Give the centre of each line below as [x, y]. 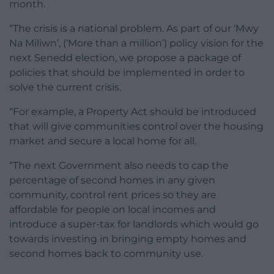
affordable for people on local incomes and [113, 210]
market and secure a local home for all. [103, 141]
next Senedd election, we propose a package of [125, 58]
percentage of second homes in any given [112, 180]
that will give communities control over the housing [136, 127]
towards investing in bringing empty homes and [128, 239]
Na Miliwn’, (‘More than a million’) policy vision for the [136, 43]
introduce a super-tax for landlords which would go [134, 224]
